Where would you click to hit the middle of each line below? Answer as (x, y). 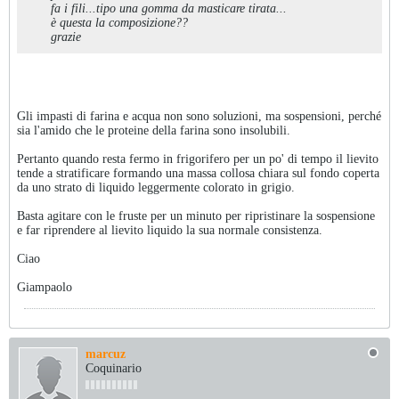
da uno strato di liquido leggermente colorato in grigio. (156, 187)
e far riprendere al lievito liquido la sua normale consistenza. (170, 230)
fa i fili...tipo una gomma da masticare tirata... (169, 8)
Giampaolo (45, 287)
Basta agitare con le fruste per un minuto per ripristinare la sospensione (196, 216)
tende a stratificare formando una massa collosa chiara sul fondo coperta (198, 173)
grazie (66, 37)
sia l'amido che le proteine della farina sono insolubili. (154, 130)
